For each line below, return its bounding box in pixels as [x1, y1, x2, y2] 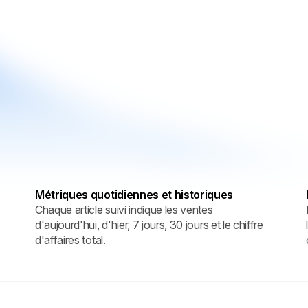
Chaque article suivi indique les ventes [35, 202, 213, 217]
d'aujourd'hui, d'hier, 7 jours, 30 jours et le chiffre [35, 217, 263, 232]
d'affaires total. [35, 232, 106, 247]
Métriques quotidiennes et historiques [35, 187, 234, 201]
